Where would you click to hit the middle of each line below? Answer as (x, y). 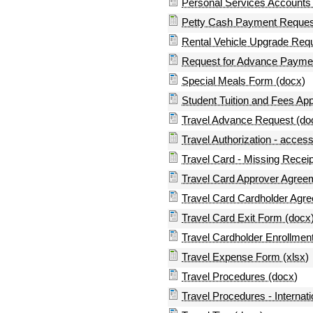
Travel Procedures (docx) (240, 276)
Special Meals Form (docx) (243, 80)
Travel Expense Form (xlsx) (245, 256)
